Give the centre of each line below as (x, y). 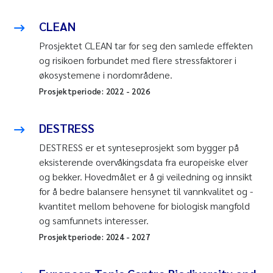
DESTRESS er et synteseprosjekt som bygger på (139, 147)
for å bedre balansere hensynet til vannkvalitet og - (146, 191)
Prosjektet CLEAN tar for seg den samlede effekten (146, 46)
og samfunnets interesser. (94, 221)
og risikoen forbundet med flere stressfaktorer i (138, 60)
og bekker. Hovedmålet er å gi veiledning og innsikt (146, 177)
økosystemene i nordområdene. (106, 75)
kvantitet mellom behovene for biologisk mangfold (144, 206)
